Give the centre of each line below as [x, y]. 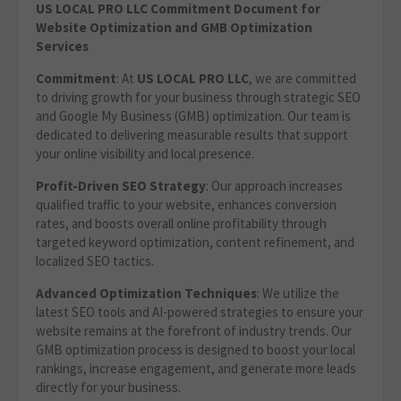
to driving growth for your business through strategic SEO [198, 98]
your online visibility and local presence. [145, 154]
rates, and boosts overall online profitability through [181, 224]
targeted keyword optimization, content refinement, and [195, 243]
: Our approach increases [274, 186]
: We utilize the [298, 294]
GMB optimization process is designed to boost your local [196, 350]
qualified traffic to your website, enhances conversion [186, 205]
